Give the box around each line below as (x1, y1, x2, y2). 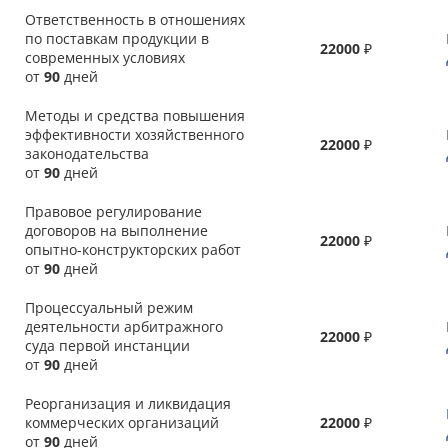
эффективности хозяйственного (25, 125, 244, 144)
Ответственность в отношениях (25, 10, 245, 29)
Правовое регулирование (25, 202, 202, 221)
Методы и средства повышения (25, 106, 245, 125)
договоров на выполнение (25, 221, 208, 240)
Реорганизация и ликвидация (25, 394, 231, 413)
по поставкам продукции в (25, 29, 209, 48)
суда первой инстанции (25, 336, 190, 355)
